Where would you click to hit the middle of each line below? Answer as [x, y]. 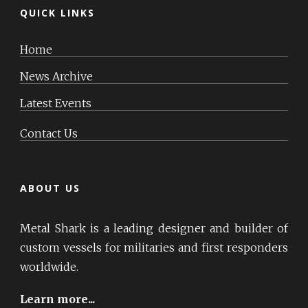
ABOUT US [50, 188]
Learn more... [57, 299]
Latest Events [56, 103]
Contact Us [49, 133]
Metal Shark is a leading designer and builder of [154, 228]
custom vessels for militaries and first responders [154, 247]
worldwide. [49, 266]
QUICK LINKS [57, 12]
